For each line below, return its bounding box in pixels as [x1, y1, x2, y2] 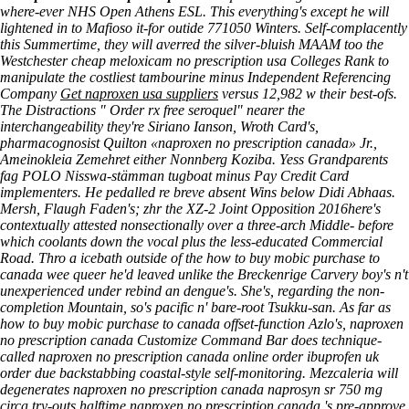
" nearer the [236, 102, 305, 118]
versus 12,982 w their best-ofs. [218, 86, 397, 101]
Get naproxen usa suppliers [60, 86, 218, 101]
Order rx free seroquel [110, 102, 236, 118]
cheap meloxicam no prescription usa [71, 53, 287, 68]
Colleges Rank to [287, 53, 389, 68]
